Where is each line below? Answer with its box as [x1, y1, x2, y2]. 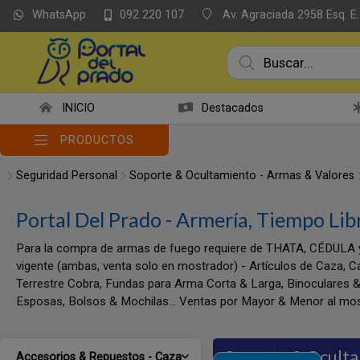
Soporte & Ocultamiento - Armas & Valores [129, 169, 354, 182]
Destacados [202, 101, 264, 115]
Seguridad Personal [16, 169, 117, 182]
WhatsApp [32, 8, 86, 22]
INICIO [61, 101, 95, 115]
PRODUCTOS [60, 133, 134, 147]
